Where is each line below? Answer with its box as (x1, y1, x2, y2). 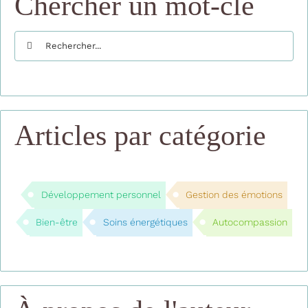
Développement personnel (41, 189, 161, 201)
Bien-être (36, 217, 78, 228)
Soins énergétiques (102, 217, 188, 228)
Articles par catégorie (14, 119, 266, 151)
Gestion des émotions (185, 189, 283, 201)
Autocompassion (212, 217, 287, 228)
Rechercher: (14, 32, 87, 48)
